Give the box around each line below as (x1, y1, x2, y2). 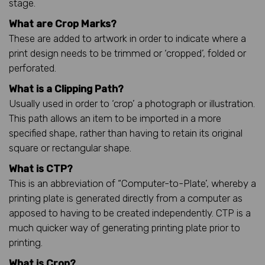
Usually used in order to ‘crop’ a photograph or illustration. (9, 97, 255, 109)
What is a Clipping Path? (9, 82, 124, 95)
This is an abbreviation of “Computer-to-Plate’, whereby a (9, 177, 256, 189)
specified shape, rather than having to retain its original (9, 127, 243, 139)
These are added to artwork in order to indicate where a (9, 32, 246, 44)
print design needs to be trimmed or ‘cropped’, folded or (9, 47, 246, 59)
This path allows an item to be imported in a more (9, 112, 221, 124)
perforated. (9, 62, 56, 74)
